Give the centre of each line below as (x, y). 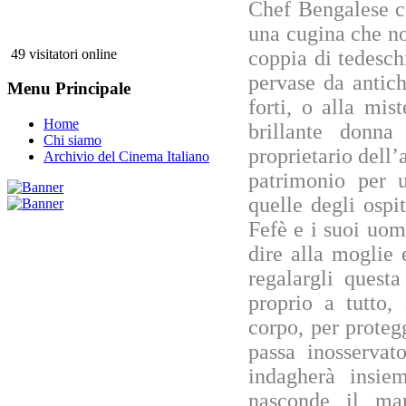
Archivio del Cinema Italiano (126, 157)
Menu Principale (69, 89)
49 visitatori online (62, 53)
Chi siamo (72, 140)
